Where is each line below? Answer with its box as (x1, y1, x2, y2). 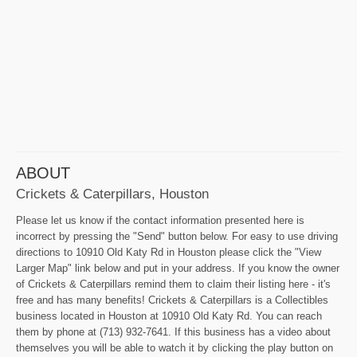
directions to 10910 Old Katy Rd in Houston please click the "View (16, 246, 321, 259)
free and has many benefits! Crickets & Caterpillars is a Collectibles (16, 294, 328, 307)
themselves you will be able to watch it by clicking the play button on (16, 342, 333, 355)
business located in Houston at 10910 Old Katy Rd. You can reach (16, 310, 322, 323)
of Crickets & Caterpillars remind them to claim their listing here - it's (16, 278, 331, 291)
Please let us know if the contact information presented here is (16, 214, 304, 227)
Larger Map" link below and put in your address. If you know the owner (16, 262, 339, 275)
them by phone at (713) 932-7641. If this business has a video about (16, 326, 331, 339)
